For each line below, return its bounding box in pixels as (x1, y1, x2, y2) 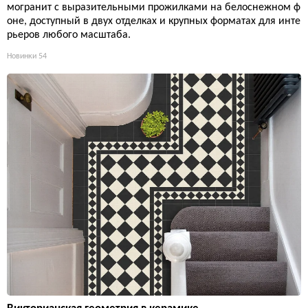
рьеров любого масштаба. (7, 29, 131, 41)
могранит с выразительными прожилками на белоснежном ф (7, 1, 300, 13)
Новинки (7, 52, 36, 60)
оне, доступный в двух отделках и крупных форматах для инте (7, 15, 300, 27)
